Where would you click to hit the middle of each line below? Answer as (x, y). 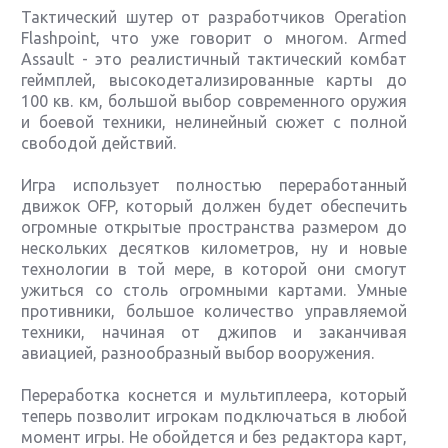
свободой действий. (99, 143)
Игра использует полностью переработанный (214, 185)
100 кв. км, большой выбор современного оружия (214, 101)
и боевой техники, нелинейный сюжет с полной (214, 122)
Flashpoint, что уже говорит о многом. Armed (214, 38)
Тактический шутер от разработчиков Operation (214, 17)
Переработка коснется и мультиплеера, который (214, 395)
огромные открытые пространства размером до (214, 227)
